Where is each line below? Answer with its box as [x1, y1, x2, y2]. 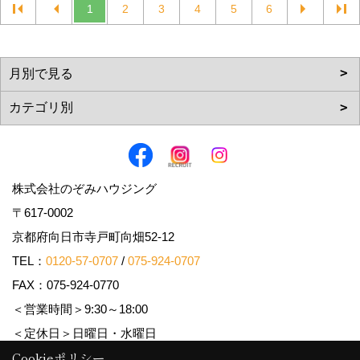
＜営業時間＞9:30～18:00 [12, 302, 160, 316]
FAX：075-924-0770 [12, 278, 119, 292]
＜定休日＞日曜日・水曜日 [12, 326, 157, 340]
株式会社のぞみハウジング [12, 182, 157, 195]
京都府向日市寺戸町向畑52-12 [12, 230, 186, 243]
